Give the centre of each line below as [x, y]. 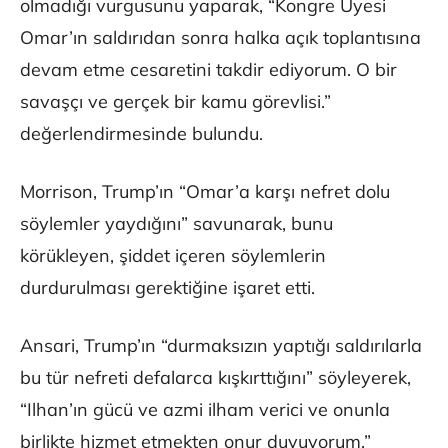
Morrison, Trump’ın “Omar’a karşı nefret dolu [205, 192]
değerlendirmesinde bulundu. [141, 134]
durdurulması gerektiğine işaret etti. [167, 288]
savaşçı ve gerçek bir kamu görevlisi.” [175, 102]
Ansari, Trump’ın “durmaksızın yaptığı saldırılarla [221, 346]
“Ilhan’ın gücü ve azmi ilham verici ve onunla [205, 410]
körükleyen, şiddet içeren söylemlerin [173, 256]
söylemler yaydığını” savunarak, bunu [176, 224]
